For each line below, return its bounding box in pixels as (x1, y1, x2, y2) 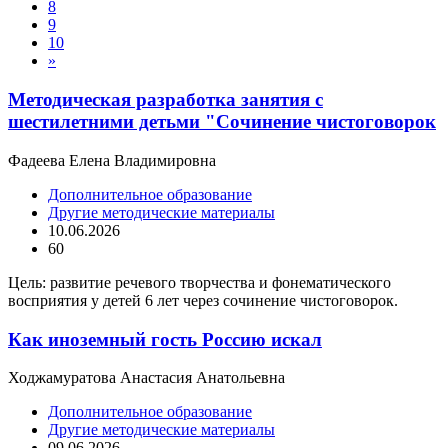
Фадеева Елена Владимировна (8, 151, 216, 169)
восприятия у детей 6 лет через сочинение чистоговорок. (8, 291, 398, 309)
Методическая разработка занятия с (8, 89, 323, 111)
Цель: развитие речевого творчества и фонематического (8, 273, 391, 291)
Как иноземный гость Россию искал (8, 328, 322, 350)
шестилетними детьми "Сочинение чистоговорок (8, 111, 436, 133)
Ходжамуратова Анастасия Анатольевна (8, 369, 285, 387)
